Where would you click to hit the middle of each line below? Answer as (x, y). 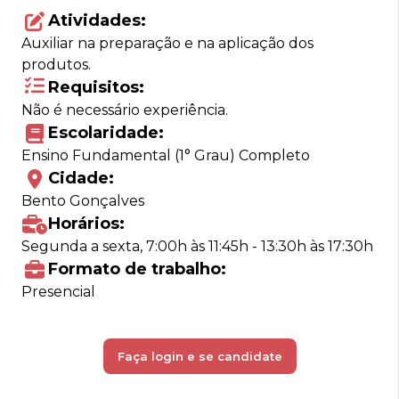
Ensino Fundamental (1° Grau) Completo (166, 155)
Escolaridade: (106, 133)
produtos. (56, 65)
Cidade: (81, 178)
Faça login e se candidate (199, 356)
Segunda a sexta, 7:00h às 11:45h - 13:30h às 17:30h (197, 246)
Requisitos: (96, 87)
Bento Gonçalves (83, 201)
